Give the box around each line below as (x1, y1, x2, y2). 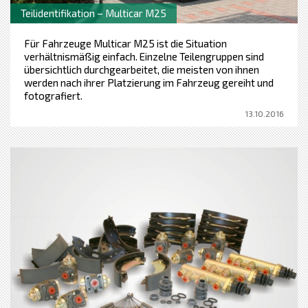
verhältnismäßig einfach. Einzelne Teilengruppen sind (24, 49, 264, 63)
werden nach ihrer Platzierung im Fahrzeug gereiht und (24, 76, 274, 89)
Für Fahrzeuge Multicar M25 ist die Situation (24, 36, 227, 49)
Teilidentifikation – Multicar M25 (21, 6, 166, 19)
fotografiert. (24, 89, 82, 102)
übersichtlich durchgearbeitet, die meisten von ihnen (24, 63, 259, 76)
